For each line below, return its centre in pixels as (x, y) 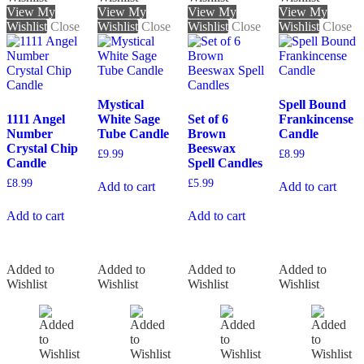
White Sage (128, 119)
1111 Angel (36, 119)
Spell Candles (225, 162)
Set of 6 (208, 119)
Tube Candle (133, 133)
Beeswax (212, 148)
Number (30, 133)
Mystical (120, 104)
